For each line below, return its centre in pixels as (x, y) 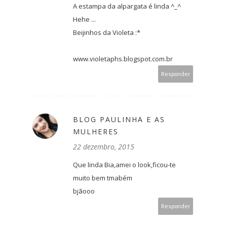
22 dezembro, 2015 (104, 147)
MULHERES (96, 132)
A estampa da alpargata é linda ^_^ (127, 6)
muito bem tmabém (103, 178)
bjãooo (84, 191)
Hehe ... (84, 20)
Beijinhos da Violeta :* (107, 33)
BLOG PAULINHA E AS (119, 120)
